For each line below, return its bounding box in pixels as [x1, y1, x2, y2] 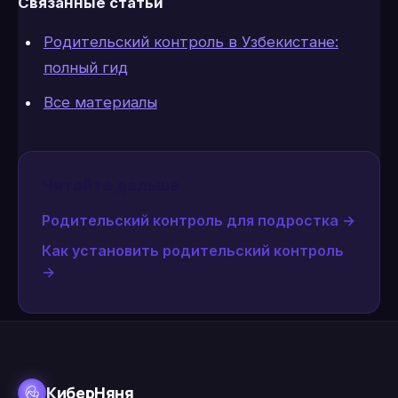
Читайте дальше [42, 176, 179, 195]
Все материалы [43, 93, 157, 112]
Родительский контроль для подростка [42, 211, 338, 230]
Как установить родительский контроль [42, 242, 344, 260]
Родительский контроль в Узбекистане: [43, 32, 338, 51]
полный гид [43, 58, 128, 76]
